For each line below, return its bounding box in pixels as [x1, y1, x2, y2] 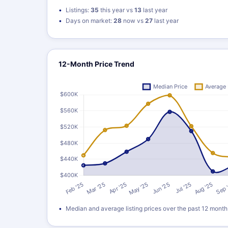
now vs [122, 17, 145, 24]
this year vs [99, 6, 134, 14]
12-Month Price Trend [59, 60, 134, 68]
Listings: [66, 6, 91, 14]
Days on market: [66, 17, 113, 24]
